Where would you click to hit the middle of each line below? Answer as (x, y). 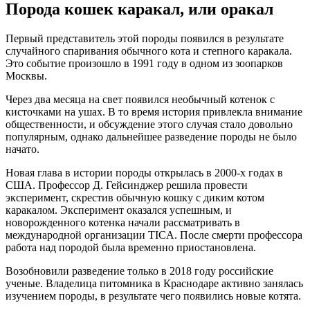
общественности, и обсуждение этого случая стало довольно (149, 124)
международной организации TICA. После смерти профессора (154, 235)
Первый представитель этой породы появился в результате (145, 38)
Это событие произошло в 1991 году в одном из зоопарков (144, 63)
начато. (22, 149)
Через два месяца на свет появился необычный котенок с (140, 99)
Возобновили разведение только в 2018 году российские (139, 271)
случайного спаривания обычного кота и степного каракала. (149, 51)
